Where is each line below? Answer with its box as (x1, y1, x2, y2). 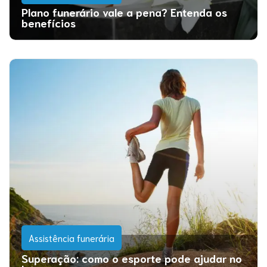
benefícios (21, 15, 76, 30)
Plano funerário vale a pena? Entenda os (21, 5, 227, 19)
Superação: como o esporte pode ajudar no (21, 251, 242, 265)
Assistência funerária (29, 232, 114, 244)
